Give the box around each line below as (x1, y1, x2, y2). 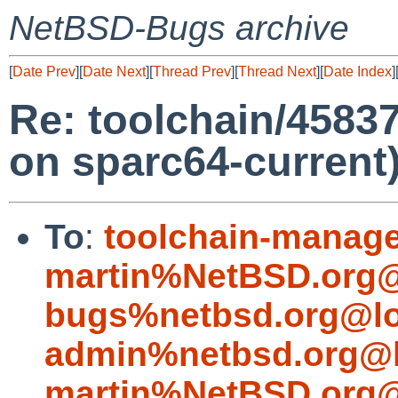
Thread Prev (153, 64, 231, 79)
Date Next (83, 64, 146, 79)
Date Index (323, 64, 392, 79)
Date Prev (12, 64, 76, 79)
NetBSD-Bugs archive (9, 9, 349, 47)
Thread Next (238, 64, 316, 79)
